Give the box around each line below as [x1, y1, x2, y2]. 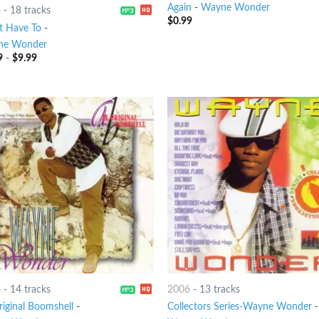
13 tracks [199, 284, 241, 296]
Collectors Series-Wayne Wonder [167, 301, 313, 313]
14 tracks [9, 284, 51, 296]
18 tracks [9, 5, 51, 16]
